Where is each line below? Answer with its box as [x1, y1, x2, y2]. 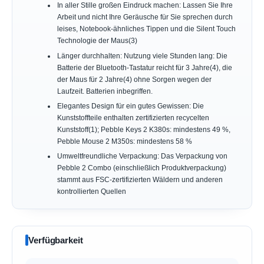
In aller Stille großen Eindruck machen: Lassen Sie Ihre [57, 1, 233, 10]
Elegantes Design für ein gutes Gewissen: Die [57, 101, 204, 110]
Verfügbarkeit [28, 235, 83, 246]
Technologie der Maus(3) [57, 37, 137, 45]
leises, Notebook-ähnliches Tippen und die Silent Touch [57, 25, 236, 34]
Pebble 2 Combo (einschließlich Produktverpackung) [57, 163, 226, 172]
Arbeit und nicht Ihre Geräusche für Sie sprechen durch [57, 13, 233, 22]
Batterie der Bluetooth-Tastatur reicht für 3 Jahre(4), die [57, 63, 232, 72]
